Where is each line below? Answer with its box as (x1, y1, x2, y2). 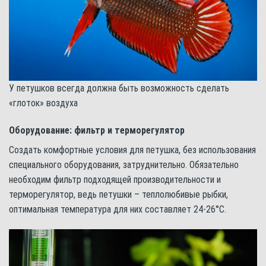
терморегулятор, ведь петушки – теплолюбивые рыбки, (9, 188, 228, 200)
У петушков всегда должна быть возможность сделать (9, 83, 229, 94)
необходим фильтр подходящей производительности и (9, 173, 221, 185)
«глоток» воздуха (9, 97, 78, 109)
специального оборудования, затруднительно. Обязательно (9, 159, 239, 170)
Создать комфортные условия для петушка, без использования (9, 144, 256, 156)
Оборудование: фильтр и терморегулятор (9, 124, 185, 136)
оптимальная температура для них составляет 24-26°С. (9, 203, 226, 215)
